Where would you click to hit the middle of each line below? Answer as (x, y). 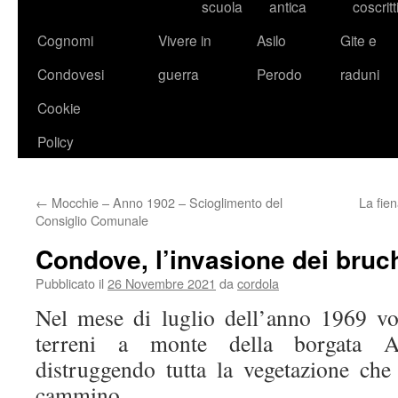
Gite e (358, 40)
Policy (56, 141)
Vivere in (185, 40)
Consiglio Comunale (92, 220)
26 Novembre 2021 (162, 283)
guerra (179, 74)
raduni (360, 74)
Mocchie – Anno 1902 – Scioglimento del (165, 202)
